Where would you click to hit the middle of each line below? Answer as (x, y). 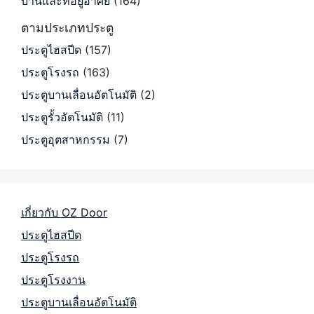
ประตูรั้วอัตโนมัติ (62, 117)
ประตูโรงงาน (53, 280)
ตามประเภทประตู (67, 27)
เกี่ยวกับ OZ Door (64, 213)
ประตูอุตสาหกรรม (66, 140)
